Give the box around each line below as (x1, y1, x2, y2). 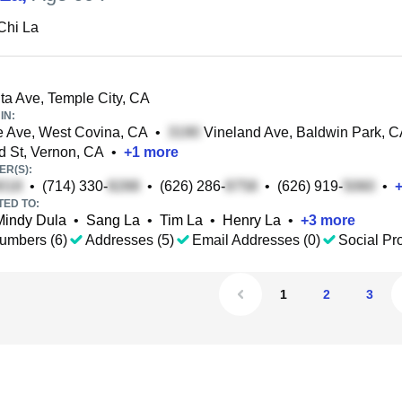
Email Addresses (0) (192, 232, 320, 248)
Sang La (86, 213, 140, 228)
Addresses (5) (85, 232, 174, 248)
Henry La (223, 213, 281, 228)
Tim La (160, 213, 203, 228)
